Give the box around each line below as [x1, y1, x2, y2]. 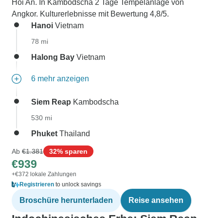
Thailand [57, 129, 90, 138]
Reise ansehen [128, 196, 183, 204]
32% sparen [49, 147, 88, 155]
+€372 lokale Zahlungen [12, 171, 76, 178]
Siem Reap [31, 98, 71, 106]
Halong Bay [31, 53, 74, 61]
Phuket [31, 129, 57, 138]
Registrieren [19, 181, 54, 188]
